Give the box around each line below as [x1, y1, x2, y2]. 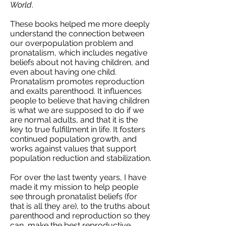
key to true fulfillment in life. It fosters [10, 125, 145, 134]
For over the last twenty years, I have [10, 173, 146, 182]
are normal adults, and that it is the [10, 115, 138, 125]
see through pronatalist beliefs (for [10, 192, 137, 201]
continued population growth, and [10, 134, 137, 144]
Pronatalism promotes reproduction [10, 77, 144, 86]
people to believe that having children [10, 96, 149, 105]
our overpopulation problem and [10, 38, 133, 48]
